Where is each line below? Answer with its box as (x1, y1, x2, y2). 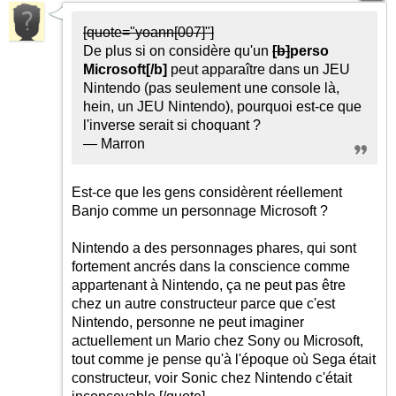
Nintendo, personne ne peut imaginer (72, 315, 304, 330)
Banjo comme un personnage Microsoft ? (72, 203, 328, 218)
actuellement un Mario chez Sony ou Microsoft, (72, 333, 363, 348)
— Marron (83, 136, 145, 151)
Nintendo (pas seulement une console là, (83, 80, 339, 95)
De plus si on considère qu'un (83, 43, 272, 58)
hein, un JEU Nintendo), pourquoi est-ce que (83, 99, 362, 114)
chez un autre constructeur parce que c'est (72, 296, 335, 311)
